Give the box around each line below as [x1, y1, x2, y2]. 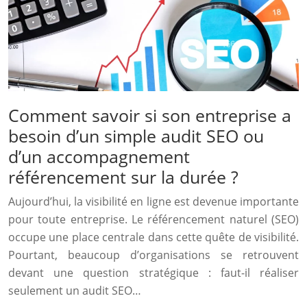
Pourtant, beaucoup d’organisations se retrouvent [8, 247, 299, 263]
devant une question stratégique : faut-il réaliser [8, 265, 299, 281]
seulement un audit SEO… [8, 283, 141, 299]
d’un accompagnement [8, 145, 190, 169]
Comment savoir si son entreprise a [8, 103, 291, 127]
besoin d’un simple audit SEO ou [8, 124, 264, 148]
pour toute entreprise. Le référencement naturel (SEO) [8, 212, 299, 228]
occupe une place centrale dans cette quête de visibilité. [8, 230, 299, 245]
